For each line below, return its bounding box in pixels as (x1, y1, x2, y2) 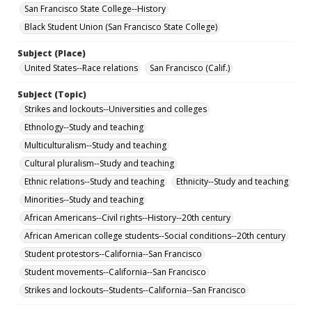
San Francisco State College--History (24, 3, 166, 15)
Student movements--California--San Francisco (24, 266, 206, 278)
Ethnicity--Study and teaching (176, 175, 288, 187)
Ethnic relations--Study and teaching (24, 175, 164, 187)
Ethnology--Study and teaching (24, 121, 143, 133)
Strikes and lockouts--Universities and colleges (24, 103, 207, 115)
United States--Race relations (24, 62, 138, 74)
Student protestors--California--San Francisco (24, 248, 202, 260)
